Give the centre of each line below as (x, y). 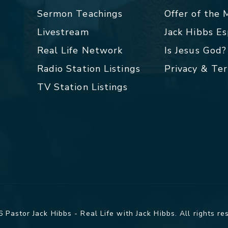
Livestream (63, 32)
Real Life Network (80, 50)
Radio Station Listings (89, 69)
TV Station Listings (82, 87)
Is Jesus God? (195, 50)
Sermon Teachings (80, 14)
